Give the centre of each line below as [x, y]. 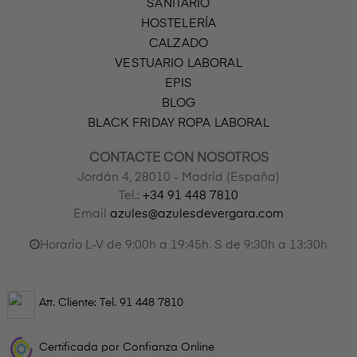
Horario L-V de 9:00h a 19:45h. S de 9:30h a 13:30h [184, 245]
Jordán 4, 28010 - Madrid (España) [178, 177]
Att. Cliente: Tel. [79, 302]
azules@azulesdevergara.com [197, 214]
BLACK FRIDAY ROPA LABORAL [178, 123]
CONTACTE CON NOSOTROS [178, 158]
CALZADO [178, 43]
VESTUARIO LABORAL [178, 63]
